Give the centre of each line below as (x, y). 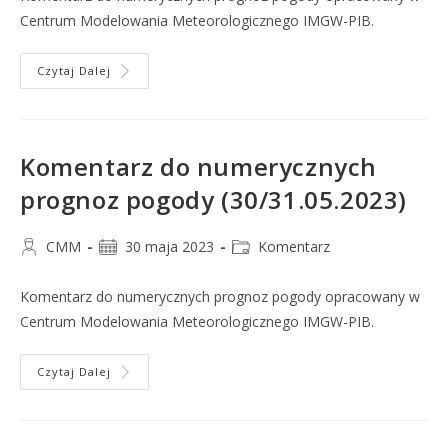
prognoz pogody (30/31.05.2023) (214, 199)
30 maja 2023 (169, 246)
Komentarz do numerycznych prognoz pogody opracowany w (220, 296)
